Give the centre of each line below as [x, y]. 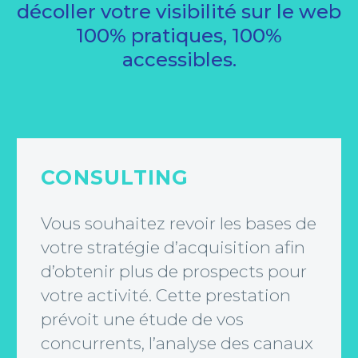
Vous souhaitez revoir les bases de [179, 224]
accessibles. [179, 59]
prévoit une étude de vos [142, 320]
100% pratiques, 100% [179, 35]
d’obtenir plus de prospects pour [174, 272]
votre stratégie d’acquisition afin [173, 248]
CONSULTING [115, 177]
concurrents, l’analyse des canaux [177, 344]
